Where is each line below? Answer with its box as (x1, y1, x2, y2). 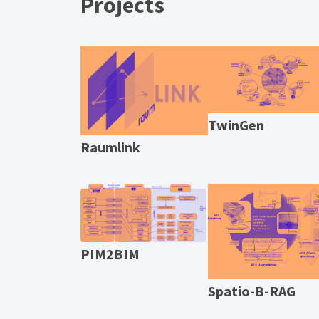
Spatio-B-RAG (207, 281, 296, 300)
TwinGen (207, 115, 264, 134)
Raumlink (80, 137, 140, 156)
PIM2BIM (80, 244, 140, 263)
